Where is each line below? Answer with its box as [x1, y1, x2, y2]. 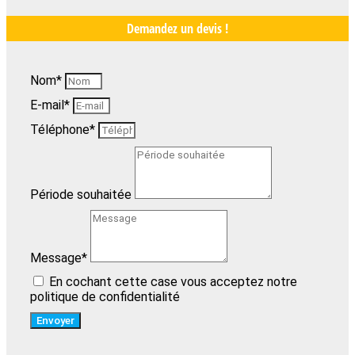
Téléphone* [30, 121, 98, 137]
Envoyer [36, 314, 74, 326]
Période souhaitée [30, 186, 135, 202]
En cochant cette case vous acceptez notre [49, 273, 297, 289]
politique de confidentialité [30, 288, 180, 304]
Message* [30, 250, 90, 265]
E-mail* [30, 97, 73, 113]
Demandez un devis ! [127, 19, 228, 37]
